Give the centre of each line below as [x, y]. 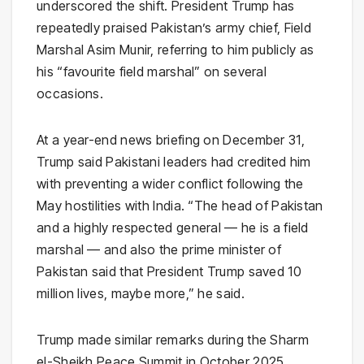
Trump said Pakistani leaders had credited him [174, 162]
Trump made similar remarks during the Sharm [173, 340]
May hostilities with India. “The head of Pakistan [180, 206]
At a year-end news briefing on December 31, [171, 140]
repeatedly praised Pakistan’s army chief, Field [174, 28]
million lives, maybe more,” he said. [141, 294]
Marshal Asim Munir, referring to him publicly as [175, 50]
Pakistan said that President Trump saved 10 [169, 272]
